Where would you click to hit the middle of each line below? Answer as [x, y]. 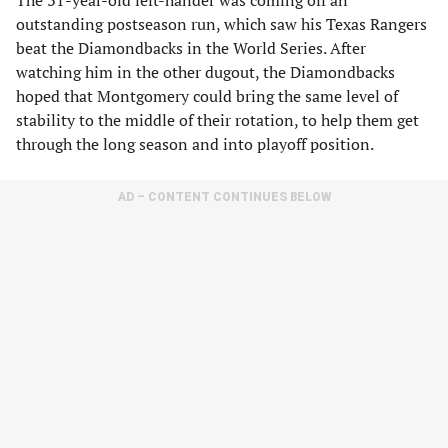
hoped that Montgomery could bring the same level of [207, 96]
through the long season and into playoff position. [195, 144]
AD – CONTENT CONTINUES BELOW [224, 197]
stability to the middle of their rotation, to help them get [217, 120]
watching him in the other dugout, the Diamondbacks [205, 72]
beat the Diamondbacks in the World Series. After [191, 48]
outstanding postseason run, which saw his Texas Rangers [221, 24]
